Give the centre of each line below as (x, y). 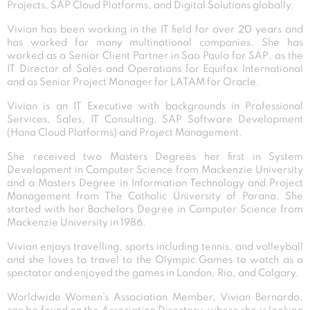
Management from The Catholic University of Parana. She (155, 196)
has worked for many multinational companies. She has (155, 43)
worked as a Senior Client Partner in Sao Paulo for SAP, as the (155, 56)
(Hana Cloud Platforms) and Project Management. (125, 133)
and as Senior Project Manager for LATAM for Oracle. (133, 82)
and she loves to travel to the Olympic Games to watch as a (155, 260)
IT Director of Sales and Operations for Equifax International (155, 69)
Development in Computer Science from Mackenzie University (155, 170)
